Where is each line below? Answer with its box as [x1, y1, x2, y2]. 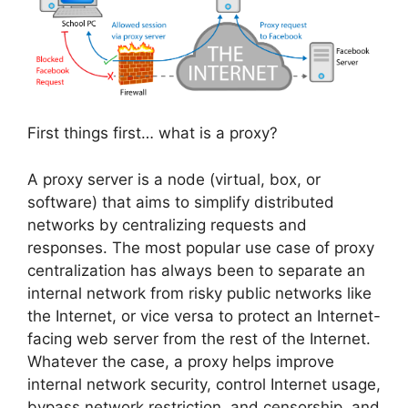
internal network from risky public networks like [27, 283, 372, 302]
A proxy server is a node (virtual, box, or [27, 169, 321, 189]
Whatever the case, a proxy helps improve [27, 352, 334, 371]
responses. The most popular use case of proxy [27, 238, 374, 257]
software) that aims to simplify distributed [27, 192, 334, 211]
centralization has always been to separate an [27, 260, 365, 280]
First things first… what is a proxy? [27, 124, 278, 143]
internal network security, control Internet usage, [27, 374, 381, 393]
